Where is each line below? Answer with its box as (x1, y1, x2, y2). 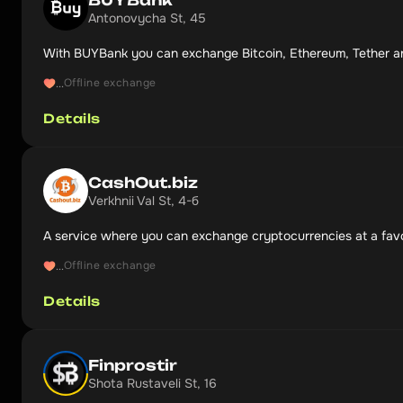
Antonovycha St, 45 (88, 9, 206, 26)
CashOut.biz (88, 173, 198, 192)
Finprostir (88, 355, 177, 374)
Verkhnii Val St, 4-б (88, 192, 199, 209)
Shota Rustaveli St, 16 (88, 374, 217, 391)
